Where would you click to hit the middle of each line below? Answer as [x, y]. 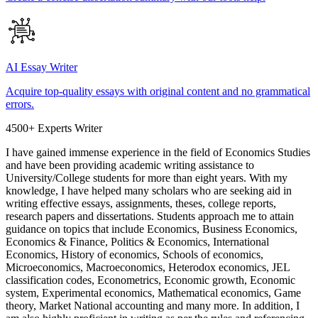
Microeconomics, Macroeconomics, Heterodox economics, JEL [148, 267]
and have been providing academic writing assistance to [130, 165]
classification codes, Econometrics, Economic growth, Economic [150, 280]
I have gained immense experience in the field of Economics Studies [158, 152]
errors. [20, 104]
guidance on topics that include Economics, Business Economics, [152, 229]
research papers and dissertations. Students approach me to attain [150, 216]
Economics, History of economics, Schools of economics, [135, 254]
